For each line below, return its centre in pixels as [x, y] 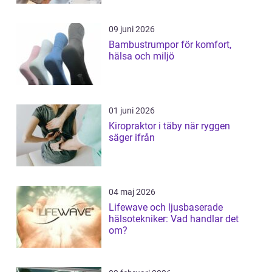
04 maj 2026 [132, 192]
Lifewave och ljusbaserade [166, 207]
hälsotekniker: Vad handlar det [174, 219]
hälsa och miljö [141, 56]
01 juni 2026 [132, 110]
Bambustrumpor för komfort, [170, 45]
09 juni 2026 [132, 29]
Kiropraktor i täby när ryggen [147, 126]
